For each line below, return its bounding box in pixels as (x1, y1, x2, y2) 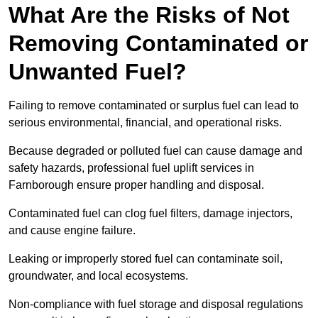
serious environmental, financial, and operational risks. (9, 116, 285, 129)
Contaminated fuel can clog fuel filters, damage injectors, (9, 207, 292, 220)
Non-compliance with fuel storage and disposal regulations (9, 298, 303, 311)
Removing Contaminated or (9, 31, 308, 57)
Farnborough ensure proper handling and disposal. (9, 179, 264, 192)
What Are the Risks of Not (9, 2, 290, 28)
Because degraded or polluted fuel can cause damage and (9, 145, 302, 158)
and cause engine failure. (9, 224, 136, 237)
